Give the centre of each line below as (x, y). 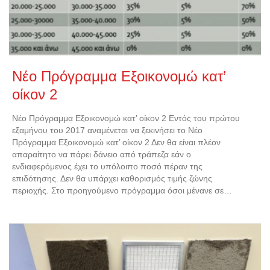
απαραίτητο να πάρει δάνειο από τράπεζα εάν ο (102, 155)
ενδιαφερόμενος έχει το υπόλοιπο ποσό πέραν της (107, 167)
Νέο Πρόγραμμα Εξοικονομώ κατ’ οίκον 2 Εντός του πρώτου (126, 118)
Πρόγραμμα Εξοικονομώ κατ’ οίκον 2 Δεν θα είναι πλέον (116, 143)
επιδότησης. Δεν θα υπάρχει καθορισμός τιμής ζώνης (112, 179)
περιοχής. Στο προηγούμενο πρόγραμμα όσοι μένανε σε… (122, 191)
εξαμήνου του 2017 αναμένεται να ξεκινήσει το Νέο (107, 130)
